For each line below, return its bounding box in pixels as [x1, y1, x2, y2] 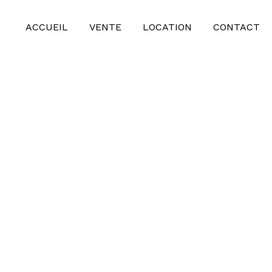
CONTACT [213, 21, 260, 33]
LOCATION [143, 21, 192, 33]
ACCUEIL [25, 21, 68, 33]
